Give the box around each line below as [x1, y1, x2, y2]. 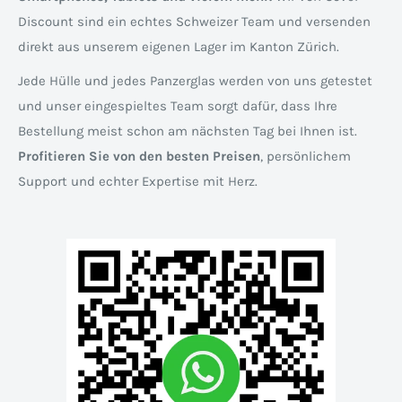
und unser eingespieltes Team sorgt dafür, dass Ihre [18, 98, 337, 115]
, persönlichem [260, 148, 351, 165]
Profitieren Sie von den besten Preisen [18, 148, 260, 165]
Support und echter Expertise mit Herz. [18, 173, 258, 190]
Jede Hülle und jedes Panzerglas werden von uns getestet [18, 73, 372, 90]
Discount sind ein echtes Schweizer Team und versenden [18, 13, 371, 30]
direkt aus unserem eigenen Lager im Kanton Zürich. [18, 38, 339, 55]
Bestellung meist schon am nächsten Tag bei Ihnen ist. [18, 123, 357, 140]
